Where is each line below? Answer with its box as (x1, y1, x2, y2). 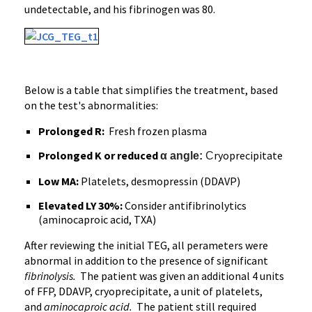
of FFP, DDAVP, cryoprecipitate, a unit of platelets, (24, 284, 263, 298)
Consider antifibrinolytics (125, 198, 247, 212)
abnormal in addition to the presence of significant (24, 253, 268, 267)
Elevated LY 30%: (38, 198, 125, 212)
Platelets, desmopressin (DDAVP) (81, 174, 240, 188)
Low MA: (38, 174, 81, 188)
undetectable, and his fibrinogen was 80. (24, 2, 215, 16)
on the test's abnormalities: (24, 98, 158, 112)
